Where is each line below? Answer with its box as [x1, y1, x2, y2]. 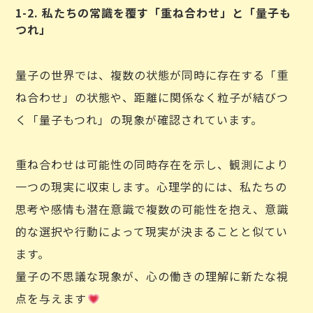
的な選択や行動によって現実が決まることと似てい [15, 223, 289, 240]
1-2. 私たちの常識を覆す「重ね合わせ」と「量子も [15, 4, 292, 21]
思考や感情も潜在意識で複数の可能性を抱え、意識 [15, 201, 289, 217]
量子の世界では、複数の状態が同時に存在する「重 [15, 66, 289, 83]
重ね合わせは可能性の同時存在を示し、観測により [15, 156, 289, 173]
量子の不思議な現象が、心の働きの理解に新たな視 [15, 268, 289, 284]
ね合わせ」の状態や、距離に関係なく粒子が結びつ [15, 89, 289, 105]
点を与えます [15, 290, 87, 307]
